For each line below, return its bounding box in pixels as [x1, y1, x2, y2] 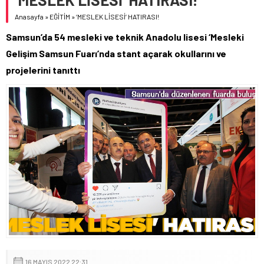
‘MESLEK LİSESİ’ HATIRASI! [76, 12, 159, 21]
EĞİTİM [49, 12, 70, 21]
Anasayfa [15, 12, 44, 21]
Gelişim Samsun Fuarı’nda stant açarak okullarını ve [6, 47, 226, 59]
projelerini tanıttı [6, 64, 80, 75]
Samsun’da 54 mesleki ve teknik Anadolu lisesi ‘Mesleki [6, 31, 244, 42]
